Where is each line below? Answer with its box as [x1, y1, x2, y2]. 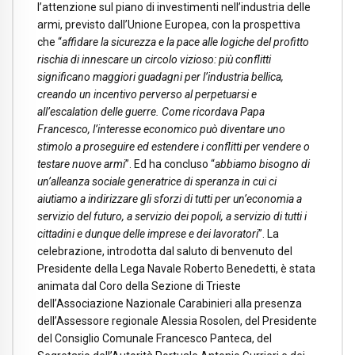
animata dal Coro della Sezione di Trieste [37, 280, 241, 293]
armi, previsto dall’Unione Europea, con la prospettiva [37, 18, 300, 32]
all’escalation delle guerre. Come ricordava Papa [37, 105, 265, 119]
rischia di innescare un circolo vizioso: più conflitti [37, 53, 271, 67]
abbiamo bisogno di [215, 158, 310, 171]
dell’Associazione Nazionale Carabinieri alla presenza [37, 297, 302, 311]
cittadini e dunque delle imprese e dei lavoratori [37, 227, 258, 241]
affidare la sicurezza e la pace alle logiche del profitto [62, 36, 309, 49]
